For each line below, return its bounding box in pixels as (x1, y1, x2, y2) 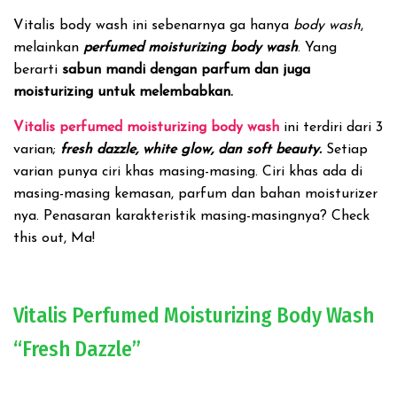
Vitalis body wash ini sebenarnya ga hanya (13, 19, 293, 33)
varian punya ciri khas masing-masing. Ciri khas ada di (13, 165, 362, 179)
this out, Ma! (13, 231, 95, 245)
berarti (13, 63, 62, 77)
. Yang (298, 41, 337, 55)
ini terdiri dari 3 (279, 121, 383, 135)
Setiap (322, 143, 368, 157)
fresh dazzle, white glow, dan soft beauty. (56, 143, 322, 157)
